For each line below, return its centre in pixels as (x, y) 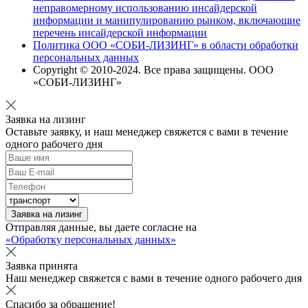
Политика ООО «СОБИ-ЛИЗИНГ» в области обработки (166, 45)
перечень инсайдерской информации (120, 32)
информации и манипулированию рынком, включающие (167, 20)
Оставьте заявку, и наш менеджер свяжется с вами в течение (147, 131)
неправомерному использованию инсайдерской (145, 8)
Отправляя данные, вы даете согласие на (101, 227)
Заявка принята (42, 265)
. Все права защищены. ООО (206, 69)
